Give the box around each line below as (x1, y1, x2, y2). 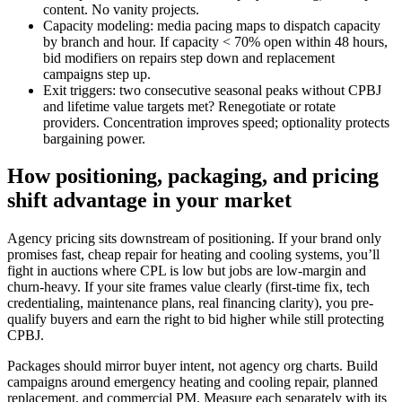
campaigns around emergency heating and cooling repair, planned (7, 374, 378, 390)
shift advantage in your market (7, 188, 292, 213)
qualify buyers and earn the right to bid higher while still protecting (7, 311, 384, 328)
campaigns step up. (43, 66, 151, 82)
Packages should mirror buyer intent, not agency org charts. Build (7, 358, 378, 374)
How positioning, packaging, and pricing (7, 164, 379, 188)
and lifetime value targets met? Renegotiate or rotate (43, 98, 336, 114)
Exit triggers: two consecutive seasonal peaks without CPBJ (43, 82, 381, 98)
